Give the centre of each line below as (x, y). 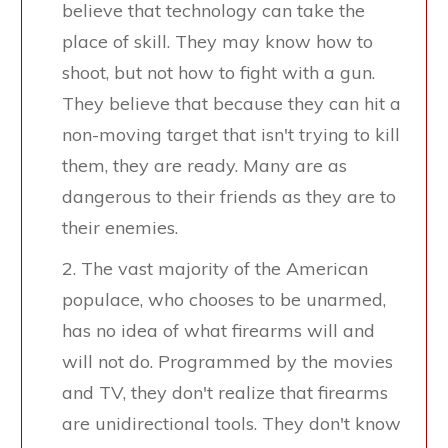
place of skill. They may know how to (217, 42)
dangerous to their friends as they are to (229, 197)
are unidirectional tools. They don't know (231, 424)
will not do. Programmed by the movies (227, 362)
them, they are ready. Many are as (204, 166)
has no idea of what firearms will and (218, 331)
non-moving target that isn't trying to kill (231, 135)
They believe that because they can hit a (231, 104)
